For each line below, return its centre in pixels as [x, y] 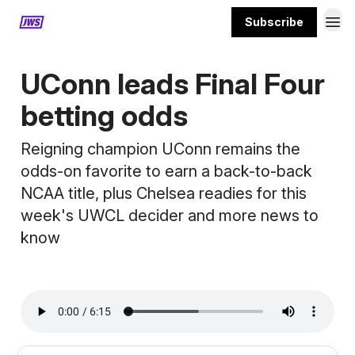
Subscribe [274, 22]
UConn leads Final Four [173, 84]
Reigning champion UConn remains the [160, 149]
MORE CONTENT [103, 22]
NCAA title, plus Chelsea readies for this [164, 193]
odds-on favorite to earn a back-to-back [166, 171]
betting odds [104, 116]
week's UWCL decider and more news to [170, 216]
